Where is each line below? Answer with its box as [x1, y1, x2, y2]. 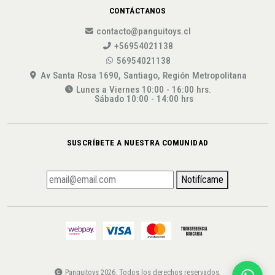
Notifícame [181, 174, 223, 186]
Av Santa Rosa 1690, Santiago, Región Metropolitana [41, 70, 247, 82]
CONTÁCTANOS [109, 5, 166, 15]
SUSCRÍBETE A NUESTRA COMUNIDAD [66, 137, 209, 148]
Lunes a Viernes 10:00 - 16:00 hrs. [76, 84, 211, 96]
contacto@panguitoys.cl [96, 26, 191, 37]
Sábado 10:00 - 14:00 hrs [94, 93, 193, 105]
